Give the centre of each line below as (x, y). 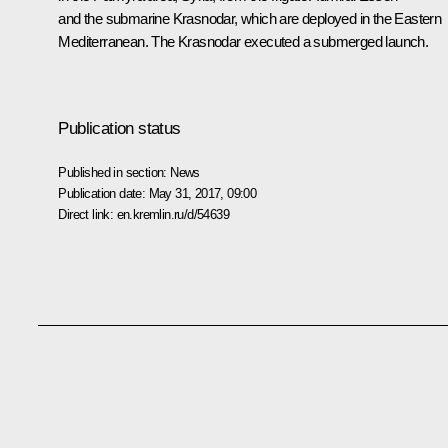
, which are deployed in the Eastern (338, 18)
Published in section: (114, 172)
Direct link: (87, 214)
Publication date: (103, 193)
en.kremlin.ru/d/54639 (172, 214)
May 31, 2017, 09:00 (202, 193)
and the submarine (115, 18)
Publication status (119, 128)
